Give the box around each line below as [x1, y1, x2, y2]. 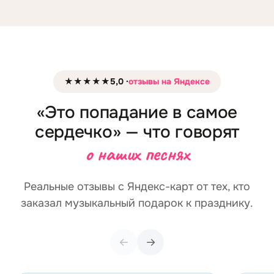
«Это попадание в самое [36, 102, 238, 124]
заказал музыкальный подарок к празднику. [21, 196, 253, 210]
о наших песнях [85, 141, 189, 166]
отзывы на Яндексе [128, 76, 210, 87]
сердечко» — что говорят [34, 121, 240, 143]
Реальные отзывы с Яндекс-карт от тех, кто [24, 180, 250, 193]
